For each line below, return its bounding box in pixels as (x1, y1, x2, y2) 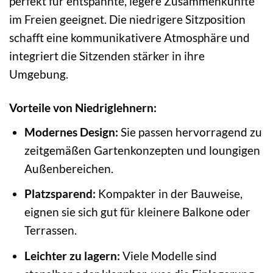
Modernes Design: (24, 124, 118, 139)
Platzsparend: (24, 186, 96, 201)
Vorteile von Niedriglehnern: (9, 101, 157, 115)
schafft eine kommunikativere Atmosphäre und (9, 30, 250, 45)
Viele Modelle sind (119, 248, 217, 263)
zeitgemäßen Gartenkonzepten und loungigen (24, 143, 260, 157)
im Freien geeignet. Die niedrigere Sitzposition (9, 12, 246, 27)
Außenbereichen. (24, 161, 113, 175)
